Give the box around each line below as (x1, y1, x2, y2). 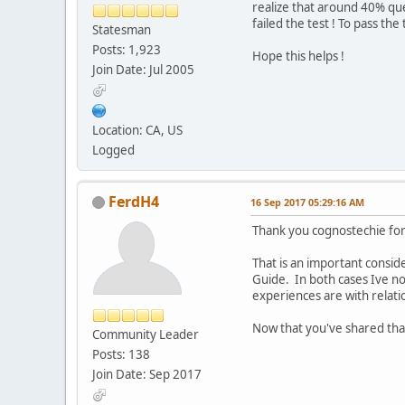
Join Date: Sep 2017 (92, 365, 202, 382)
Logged (92, 141, 135, 158)
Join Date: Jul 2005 (92, 61, 194, 78)
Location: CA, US (92, 121, 183, 138)
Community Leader (92, 325, 199, 343)
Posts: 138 (92, 345, 150, 363)
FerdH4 (108, 191, 159, 212)
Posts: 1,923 (92, 41, 161, 58)
